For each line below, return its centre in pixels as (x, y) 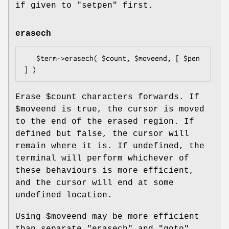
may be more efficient (143, 217)
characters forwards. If (138, 97)
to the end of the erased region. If (105, 122)
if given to (46, 6)
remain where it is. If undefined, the (110, 146)
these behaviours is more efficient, (105, 171)
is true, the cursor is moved (130, 110)
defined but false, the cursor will (102, 134)
